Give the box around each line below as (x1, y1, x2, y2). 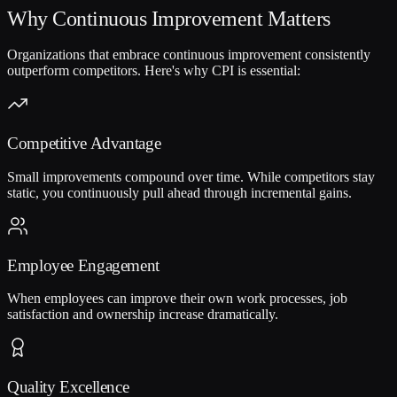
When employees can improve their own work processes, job (7, 291, 347, 307)
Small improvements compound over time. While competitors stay (7, 168, 375, 184)
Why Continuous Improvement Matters (7, 6, 331, 30)
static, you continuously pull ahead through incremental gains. (7, 184, 352, 200)
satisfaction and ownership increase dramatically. (7, 307, 278, 323)
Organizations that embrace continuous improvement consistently (7, 47, 370, 63)
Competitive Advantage (7, 134, 161, 153)
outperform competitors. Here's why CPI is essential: (7, 63, 300, 79)
